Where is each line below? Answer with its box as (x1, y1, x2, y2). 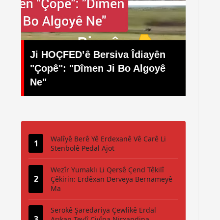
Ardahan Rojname (67, 77, 151, 87)
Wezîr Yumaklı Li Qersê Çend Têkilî (51, 165, 164, 174)
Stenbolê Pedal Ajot (51, 143, 114, 153)
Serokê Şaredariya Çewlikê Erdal (51, 205, 156, 215)
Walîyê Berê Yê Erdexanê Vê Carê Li (51, 134, 166, 143)
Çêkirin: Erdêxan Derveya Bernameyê (51, 174, 172, 184)
